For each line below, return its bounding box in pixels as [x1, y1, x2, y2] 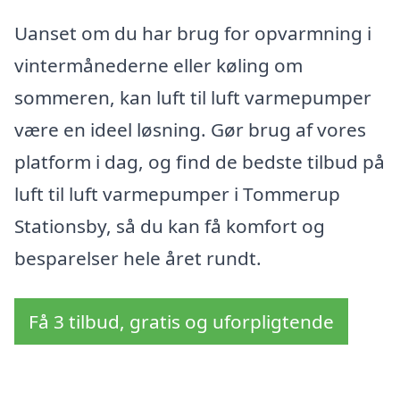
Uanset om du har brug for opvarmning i [14, 20, 371, 46]
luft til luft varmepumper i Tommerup [14, 180, 340, 206]
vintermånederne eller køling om [14, 52, 303, 78]
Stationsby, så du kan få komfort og [14, 212, 325, 238]
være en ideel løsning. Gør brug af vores [14, 116, 366, 142]
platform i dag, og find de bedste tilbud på [14, 148, 385, 174]
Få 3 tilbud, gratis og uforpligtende [29, 309, 334, 335]
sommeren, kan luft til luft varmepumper [14, 84, 371, 110]
